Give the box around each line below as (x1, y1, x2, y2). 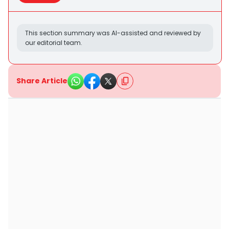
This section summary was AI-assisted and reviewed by (25, 29, 201, 37)
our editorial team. (25, 38, 82, 47)
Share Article (16, 76, 67, 86)
